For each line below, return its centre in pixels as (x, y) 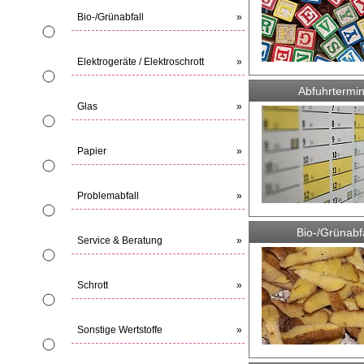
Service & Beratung (120, 241)
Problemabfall (108, 196)
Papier (92, 152)
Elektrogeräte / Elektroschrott (141, 62)
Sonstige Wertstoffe (120, 330)
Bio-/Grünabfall (110, 17)
